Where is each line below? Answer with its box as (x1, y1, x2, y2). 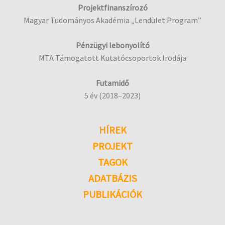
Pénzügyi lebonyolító (75, 40, 150, 51)
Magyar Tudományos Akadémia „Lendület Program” (24, 15, 201, 26)
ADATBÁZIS (88, 172, 137, 185)
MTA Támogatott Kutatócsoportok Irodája (39, 53, 186, 63)
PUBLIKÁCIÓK (83, 188, 142, 201)
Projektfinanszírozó (77, 3, 148, 13)
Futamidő (96, 78, 129, 88)
